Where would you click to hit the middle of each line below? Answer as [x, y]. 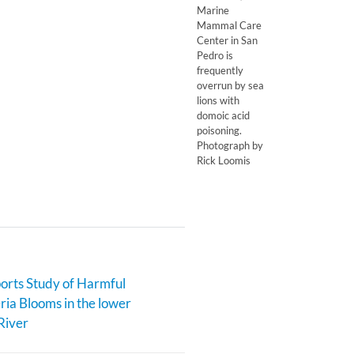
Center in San [227, 40]
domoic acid [223, 115]
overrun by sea [230, 85]
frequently [220, 70]
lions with [218, 100]
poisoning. [219, 130]
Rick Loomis [224, 160]
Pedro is [215, 55]
